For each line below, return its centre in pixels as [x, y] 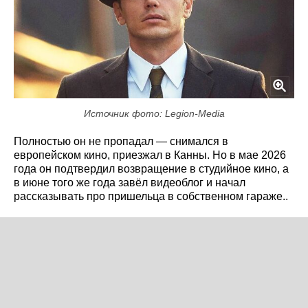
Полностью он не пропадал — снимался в [121, 141]
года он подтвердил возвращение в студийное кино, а [151, 168]
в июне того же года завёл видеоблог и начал [130, 182]
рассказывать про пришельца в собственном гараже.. [151, 196]
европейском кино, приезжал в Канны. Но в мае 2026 [150, 155]
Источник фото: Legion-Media [154, 113]
